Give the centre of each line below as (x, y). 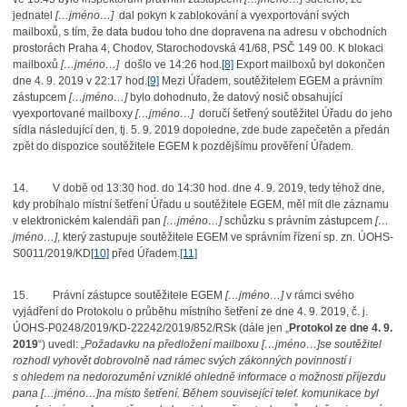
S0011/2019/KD (51, 253)
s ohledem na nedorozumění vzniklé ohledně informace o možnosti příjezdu (199, 377)
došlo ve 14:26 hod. (173, 65)
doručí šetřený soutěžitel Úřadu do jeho (295, 114)
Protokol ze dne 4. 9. (340, 328)
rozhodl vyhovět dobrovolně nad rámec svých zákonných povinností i (182, 361)
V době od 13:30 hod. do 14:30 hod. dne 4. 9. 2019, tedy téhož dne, (218, 188)
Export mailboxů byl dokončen (309, 65)
